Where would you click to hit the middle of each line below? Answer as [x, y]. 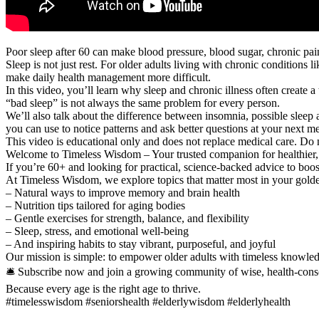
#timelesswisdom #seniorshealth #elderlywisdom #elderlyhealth [148, 301]
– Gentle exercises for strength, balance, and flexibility [127, 218]
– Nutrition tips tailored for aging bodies [95, 205]
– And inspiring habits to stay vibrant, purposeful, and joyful [141, 244]
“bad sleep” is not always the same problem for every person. [143, 103]
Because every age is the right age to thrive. [103, 288]
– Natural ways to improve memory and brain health [123, 192]
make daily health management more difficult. [108, 77]
